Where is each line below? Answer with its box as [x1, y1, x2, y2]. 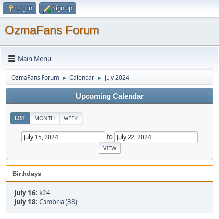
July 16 [14, 188, 36, 197]
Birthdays [12, 170, 41, 177]
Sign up [52, 4, 72, 12]
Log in [16, 4, 32, 12]
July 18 [14, 197, 36, 206]
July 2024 [105, 73, 129, 82]
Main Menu [18, 54, 51, 63]
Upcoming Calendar [75, 92, 144, 100]
